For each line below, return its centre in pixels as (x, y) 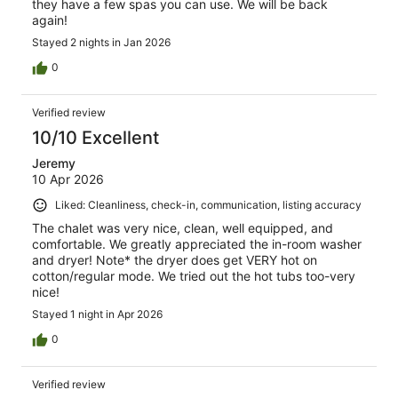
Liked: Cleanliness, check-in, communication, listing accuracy (208, 205)
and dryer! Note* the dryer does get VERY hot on (175, 260)
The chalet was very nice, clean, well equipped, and (183, 228)
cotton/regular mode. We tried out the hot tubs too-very (194, 276)
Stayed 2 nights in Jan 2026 (101, 43)
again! (50, 20)
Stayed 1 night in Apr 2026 (97, 314)
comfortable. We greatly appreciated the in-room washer (197, 244)
